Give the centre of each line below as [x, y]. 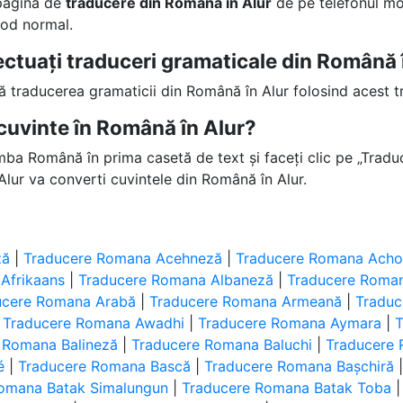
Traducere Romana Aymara [290, 323]
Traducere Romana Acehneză [123, 258]
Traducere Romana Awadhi [94, 323]
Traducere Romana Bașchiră [300, 366]
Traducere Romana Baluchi [222, 345]
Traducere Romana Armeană [246, 301]
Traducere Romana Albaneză [176, 280]
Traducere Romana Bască [105, 366]
